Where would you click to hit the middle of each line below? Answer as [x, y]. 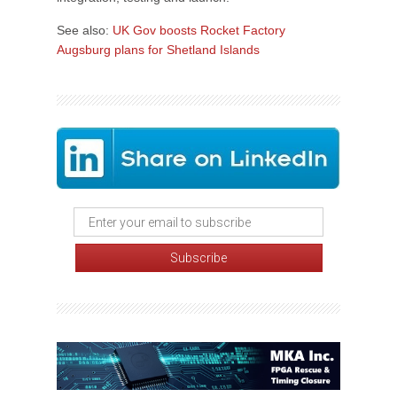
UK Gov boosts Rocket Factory [199, 30]
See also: [85, 30]
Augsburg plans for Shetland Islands [158, 50]
